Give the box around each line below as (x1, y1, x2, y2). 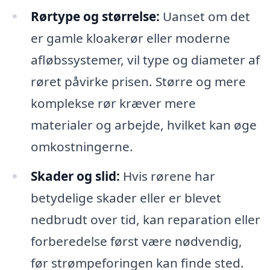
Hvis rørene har (119, 168, 215, 185)
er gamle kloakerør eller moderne (30, 29, 230, 46)
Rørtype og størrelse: (30, 7, 160, 25)
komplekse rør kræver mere (30, 94, 196, 111)
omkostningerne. (30, 137, 133, 155)
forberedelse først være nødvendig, (30, 233, 242, 250)
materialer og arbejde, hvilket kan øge (30, 116, 257, 133)
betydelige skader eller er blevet (30, 189, 221, 207)
